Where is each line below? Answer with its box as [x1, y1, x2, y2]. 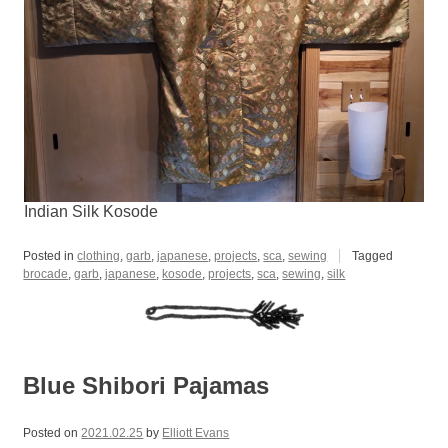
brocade [23, 267, 69, 282]
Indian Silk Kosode [23, 203, 158, 221]
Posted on [23, 425, 82, 440]
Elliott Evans [162, 425, 230, 440]
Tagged [352, 249, 394, 264]
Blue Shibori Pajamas [23, 372, 270, 400]
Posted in [23, 249, 78, 264]
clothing [77, 249, 121, 264]
